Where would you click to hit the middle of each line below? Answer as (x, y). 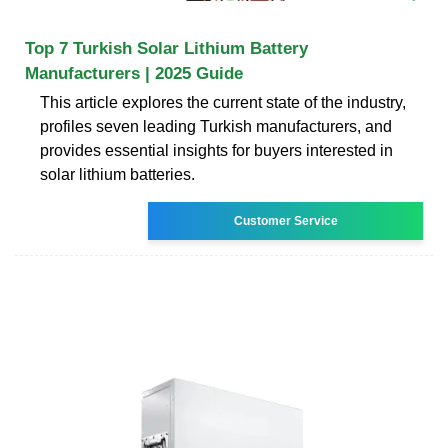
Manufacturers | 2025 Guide (134, 73)
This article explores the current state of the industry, (223, 102)
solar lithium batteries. (117, 174)
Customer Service (285, 220)
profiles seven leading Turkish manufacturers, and (216, 126)
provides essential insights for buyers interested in (216, 150)
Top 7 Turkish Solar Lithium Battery (166, 48)
